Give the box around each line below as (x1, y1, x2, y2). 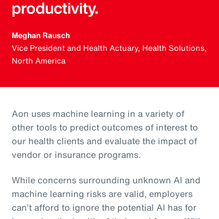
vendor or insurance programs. (12, 148, 143, 161)
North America (12, 54, 66, 66)
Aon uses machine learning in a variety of (12, 107, 184, 120)
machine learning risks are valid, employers (12, 187, 193, 200)
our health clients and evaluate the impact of (12, 134, 197, 147)
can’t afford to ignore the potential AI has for (12, 200, 197, 214)
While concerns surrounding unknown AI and (12, 173, 200, 186)
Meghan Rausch (12, 29, 70, 41)
